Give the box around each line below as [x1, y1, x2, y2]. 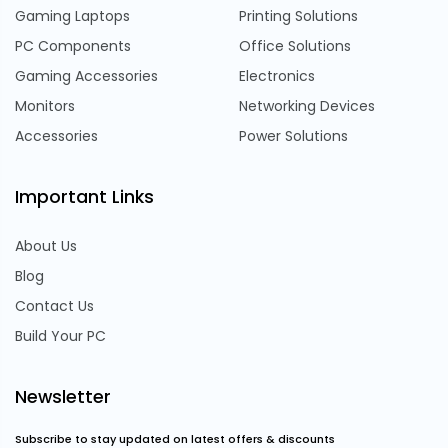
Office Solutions [239, 35, 351, 56]
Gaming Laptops [15, 5, 130, 26]
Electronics [239, 65, 315, 86]
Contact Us [15, 295, 94, 316]
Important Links [15, 184, 154, 209]
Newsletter [15, 384, 111, 409]
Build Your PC [15, 325, 106, 346]
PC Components [15, 35, 131, 56]
